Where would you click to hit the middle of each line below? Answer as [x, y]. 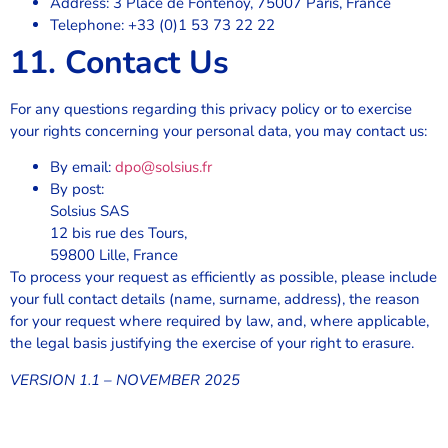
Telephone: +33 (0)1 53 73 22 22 [162, 24]
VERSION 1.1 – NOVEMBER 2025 [125, 379]
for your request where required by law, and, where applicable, [219, 321]
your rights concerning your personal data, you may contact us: [218, 130]
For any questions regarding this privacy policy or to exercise [211, 108]
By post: [77, 189]
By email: [82, 167]
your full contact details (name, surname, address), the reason [215, 299]
